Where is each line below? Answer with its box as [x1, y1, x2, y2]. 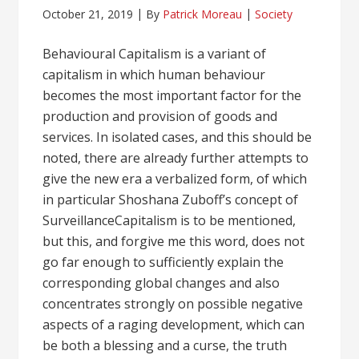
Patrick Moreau [163, 6, 243, 22]
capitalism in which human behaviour [42, 66, 266, 83]
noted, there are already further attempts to [42, 149, 309, 167]
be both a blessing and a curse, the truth [42, 337, 288, 354]
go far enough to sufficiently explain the [42, 253, 284, 271]
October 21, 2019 [42, 6, 134, 22]
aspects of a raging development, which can [42, 316, 305, 333]
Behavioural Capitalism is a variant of [42, 45, 267, 63]
